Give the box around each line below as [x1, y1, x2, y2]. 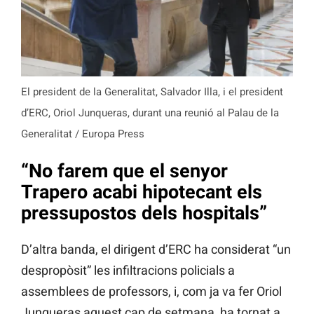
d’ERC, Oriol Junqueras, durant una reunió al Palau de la [21, 107, 279, 120]
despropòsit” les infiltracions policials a [21, 263, 235, 278]
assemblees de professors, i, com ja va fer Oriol [21, 284, 282, 299]
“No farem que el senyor [21, 159, 228, 182]
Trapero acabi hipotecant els [21, 180, 262, 203]
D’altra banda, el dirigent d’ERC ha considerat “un [21, 242, 291, 257]
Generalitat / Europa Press [21, 128, 144, 141]
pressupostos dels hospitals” [21, 201, 267, 224]
